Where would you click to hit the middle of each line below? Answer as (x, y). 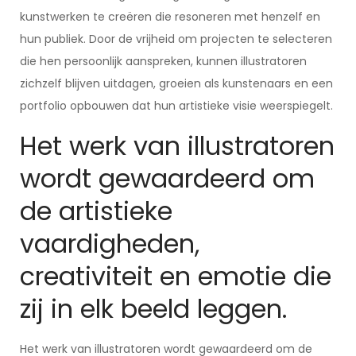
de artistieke (96, 211)
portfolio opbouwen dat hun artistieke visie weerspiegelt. (176, 106)
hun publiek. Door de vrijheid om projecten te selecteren (176, 39)
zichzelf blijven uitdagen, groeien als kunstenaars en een (176, 83)
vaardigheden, (110, 244)
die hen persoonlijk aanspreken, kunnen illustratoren (163, 61)
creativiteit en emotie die (176, 276)
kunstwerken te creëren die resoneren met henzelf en (170, 17)
